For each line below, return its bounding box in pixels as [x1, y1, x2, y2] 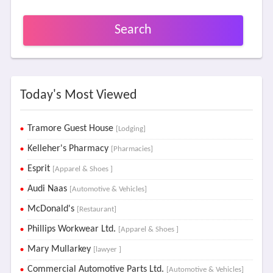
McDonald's [27, 204, 77, 214]
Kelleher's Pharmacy [27, 144, 111, 154]
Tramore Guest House [27, 124, 116, 133]
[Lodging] [115, 125, 146, 133]
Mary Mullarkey [27, 244, 93, 254]
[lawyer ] [93, 246, 121, 253]
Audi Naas [27, 184, 69, 194]
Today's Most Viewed [19, 88, 137, 102]
